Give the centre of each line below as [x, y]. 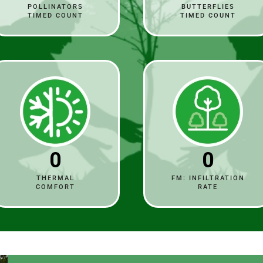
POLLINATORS [55, 6]
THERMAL [55, 178]
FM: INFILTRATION [208, 178]
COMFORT [55, 187]
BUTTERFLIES [208, 6]
